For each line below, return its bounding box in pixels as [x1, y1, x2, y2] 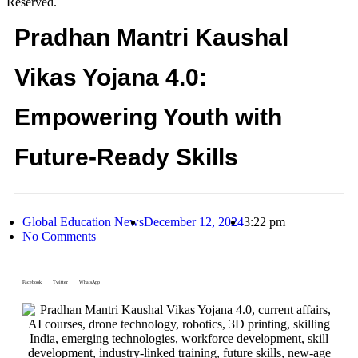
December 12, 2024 [144, 215, 244, 229]
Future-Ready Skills [14, 144, 238, 170]
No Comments [22, 229, 96, 243]
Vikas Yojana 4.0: [14, 64, 207, 90]
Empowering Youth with [14, 104, 282, 130]
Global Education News [22, 215, 144, 229]
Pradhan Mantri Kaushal [14, 24, 288, 50]
